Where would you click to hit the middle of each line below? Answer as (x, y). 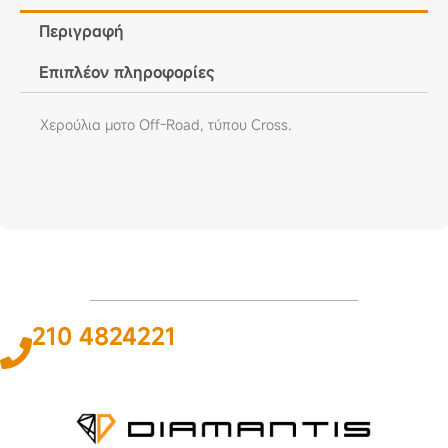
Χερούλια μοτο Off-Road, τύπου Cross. (166, 125)
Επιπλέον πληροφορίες (127, 72)
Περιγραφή (82, 30)
